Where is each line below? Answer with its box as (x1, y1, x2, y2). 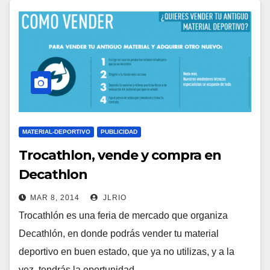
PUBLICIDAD (101, 128, 137, 135)
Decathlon (19, 166, 88, 183)
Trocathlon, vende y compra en (19, 146, 222, 163)
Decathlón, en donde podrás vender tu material (19, 228, 219, 239)
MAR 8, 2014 (30, 193, 80, 202)
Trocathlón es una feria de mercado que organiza (19, 210, 228, 221)
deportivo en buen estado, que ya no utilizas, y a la (19, 246, 234, 257)
